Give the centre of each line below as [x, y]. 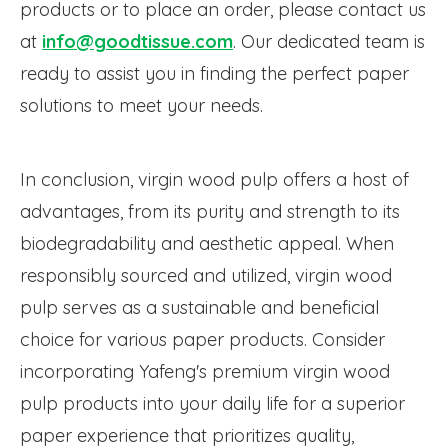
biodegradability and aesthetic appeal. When [207, 244]
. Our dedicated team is [329, 42]
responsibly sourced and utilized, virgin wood [206, 276]
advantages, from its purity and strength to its [210, 212]
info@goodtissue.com [137, 42]
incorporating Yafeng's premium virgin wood [205, 372]
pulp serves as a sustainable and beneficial [199, 308]
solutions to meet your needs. [141, 106]
